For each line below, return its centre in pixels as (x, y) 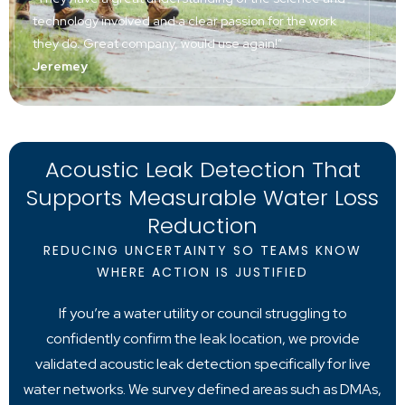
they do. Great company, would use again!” (157, 43)
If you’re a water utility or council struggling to (202, 313)
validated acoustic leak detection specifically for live (202, 364)
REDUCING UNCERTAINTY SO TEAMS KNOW (202, 250)
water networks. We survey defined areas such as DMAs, (202, 389)
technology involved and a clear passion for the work (184, 21)
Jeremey (60, 66)
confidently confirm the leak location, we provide (202, 339)
